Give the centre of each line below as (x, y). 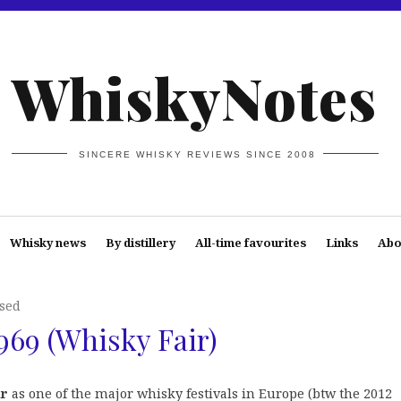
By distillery (140, 243)
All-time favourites (250, 243)
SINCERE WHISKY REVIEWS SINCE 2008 (198, 154)
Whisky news (47, 243)
